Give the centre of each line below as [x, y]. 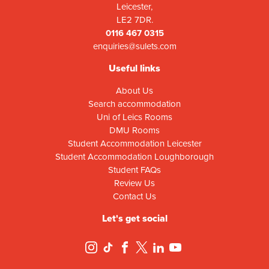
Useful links [134, 68]
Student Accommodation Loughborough [134, 157]
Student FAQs [134, 170]
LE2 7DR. [134, 20]
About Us [134, 91]
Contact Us [134, 197]
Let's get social [134, 219]
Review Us [134, 183]
